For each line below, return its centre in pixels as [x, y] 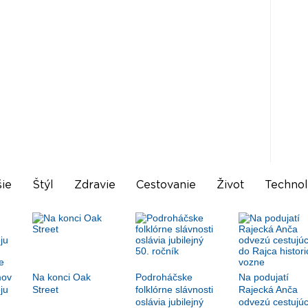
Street [45, 290]
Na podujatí [263, 277]
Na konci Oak [61, 277]
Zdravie [95, 185]
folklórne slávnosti [174, 290]
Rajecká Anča [268, 290]
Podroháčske [164, 277]
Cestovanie [166, 185]
